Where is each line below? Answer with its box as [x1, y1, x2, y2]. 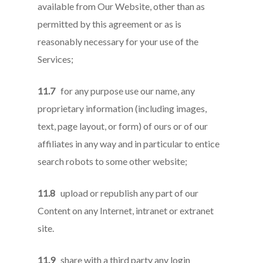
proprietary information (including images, [38, 103, 207, 114]
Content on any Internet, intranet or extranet [38, 205, 214, 216]
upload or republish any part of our [55, 187, 199, 198]
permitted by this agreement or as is [38, 18, 182, 29]
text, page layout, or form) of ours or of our [38, 120, 208, 131]
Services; [38, 53, 74, 65]
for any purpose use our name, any [55, 85, 195, 96]
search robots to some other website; [38, 156, 188, 167]
